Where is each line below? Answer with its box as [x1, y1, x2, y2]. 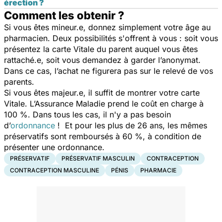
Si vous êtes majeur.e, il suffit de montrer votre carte [4, 87, 200, 98]
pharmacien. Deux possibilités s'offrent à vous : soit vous [4, 33, 218, 43]
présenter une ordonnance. [4, 142, 105, 152]
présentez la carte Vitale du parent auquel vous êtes [4, 44, 198, 54]
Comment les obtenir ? [4, 8, 124, 22]
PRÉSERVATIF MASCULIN [61, 154, 135, 162]
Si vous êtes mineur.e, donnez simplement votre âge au [4, 22, 211, 32]
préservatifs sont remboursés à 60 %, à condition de [4, 131, 201, 141]
